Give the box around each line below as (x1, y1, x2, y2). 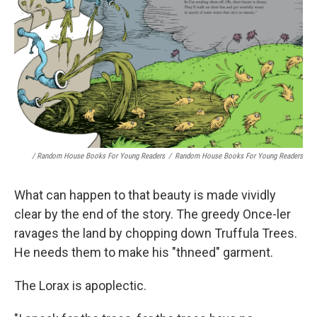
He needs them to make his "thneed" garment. (14, 244, 273, 260)
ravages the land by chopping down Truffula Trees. (14, 225, 297, 241)
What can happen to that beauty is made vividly (14, 187, 276, 202)
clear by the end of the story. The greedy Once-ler (14, 206, 291, 221)
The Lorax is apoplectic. (14, 277, 146, 293)
